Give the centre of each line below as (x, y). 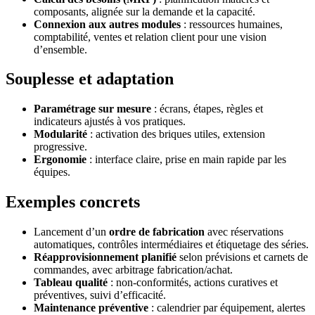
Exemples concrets (73, 202)
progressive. (60, 147)
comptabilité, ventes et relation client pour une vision (150, 37)
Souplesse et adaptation (90, 79)
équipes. (52, 172)
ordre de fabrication (157, 232)
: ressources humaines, (232, 24)
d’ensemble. (60, 49)
